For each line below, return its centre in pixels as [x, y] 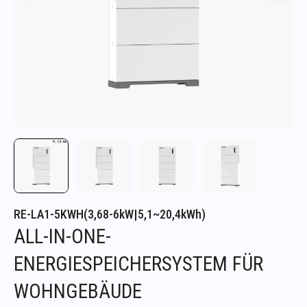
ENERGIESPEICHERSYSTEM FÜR [138, 263]
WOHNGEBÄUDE [78, 291]
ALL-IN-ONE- [62, 236]
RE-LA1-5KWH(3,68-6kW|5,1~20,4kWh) [110, 214]
